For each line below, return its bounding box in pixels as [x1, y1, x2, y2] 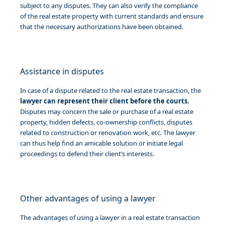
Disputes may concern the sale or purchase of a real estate [20, 107, 193, 117]
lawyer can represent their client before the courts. [20, 96, 189, 106]
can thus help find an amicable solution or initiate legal [20, 139, 183, 148]
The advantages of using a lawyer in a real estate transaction [20, 213, 200, 222]
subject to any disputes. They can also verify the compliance [20, 1, 198, 11]
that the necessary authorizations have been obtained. [20, 22, 183, 32]
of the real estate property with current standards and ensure [20, 12, 203, 21]
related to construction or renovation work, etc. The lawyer [20, 128, 195, 138]
